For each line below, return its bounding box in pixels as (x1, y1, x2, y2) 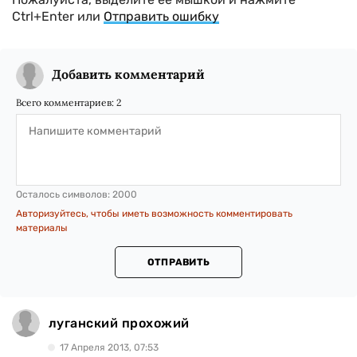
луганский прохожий (49, 315, 190, 331)
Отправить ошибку (104, 9, 219, 24)
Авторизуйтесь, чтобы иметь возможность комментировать (16, 208, 292, 219)
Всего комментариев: (16, 96, 116, 108)
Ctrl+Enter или (12, 9, 104, 24)
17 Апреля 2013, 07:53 (60, 342, 159, 353)
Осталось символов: (16, 189, 112, 200)
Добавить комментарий (52, 66, 205, 82)
